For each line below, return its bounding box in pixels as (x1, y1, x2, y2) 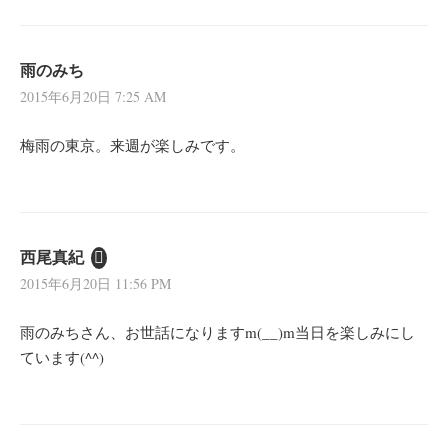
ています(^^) (20, 347, 104, 368)
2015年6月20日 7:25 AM (20, 87, 166, 107)
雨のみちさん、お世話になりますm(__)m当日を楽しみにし (20, 322, 415, 343)
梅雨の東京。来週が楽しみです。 (20, 135, 245, 156)
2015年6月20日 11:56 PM (20, 274, 171, 294)
